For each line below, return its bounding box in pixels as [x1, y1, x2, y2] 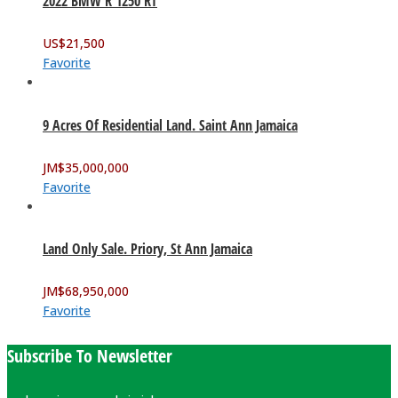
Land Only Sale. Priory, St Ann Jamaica [43, 239, 252, 259]
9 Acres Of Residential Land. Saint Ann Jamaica [43, 115, 298, 135]
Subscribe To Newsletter [7, 343, 172, 368]
